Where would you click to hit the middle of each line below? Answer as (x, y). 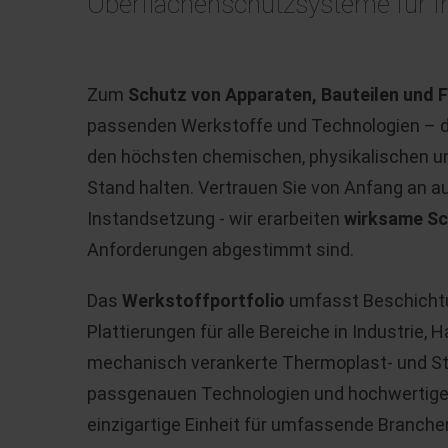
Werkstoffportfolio (203, 300)
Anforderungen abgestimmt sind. (220, 249)
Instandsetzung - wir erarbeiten (215, 218)
